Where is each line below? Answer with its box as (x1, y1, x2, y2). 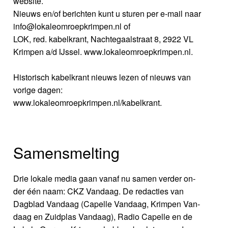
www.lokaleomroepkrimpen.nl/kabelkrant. (13, 97, 162, 109)
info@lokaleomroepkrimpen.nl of (13, 20, 131, 33)
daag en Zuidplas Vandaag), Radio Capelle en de (13, 210, 193, 222)
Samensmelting (13, 140, 120, 163)
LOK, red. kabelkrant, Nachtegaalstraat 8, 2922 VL (13, 33, 194, 45)
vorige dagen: (13, 84, 63, 96)
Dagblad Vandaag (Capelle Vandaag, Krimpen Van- (13, 197, 201, 210)
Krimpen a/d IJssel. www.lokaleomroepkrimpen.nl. (13, 46, 193, 58)
